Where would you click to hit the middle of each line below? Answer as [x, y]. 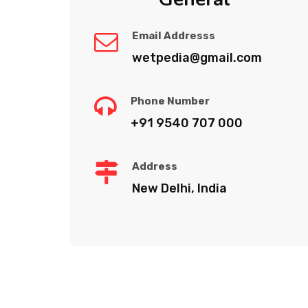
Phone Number [170, 101]
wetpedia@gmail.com [197, 57]
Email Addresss [174, 35]
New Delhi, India [179, 188]
